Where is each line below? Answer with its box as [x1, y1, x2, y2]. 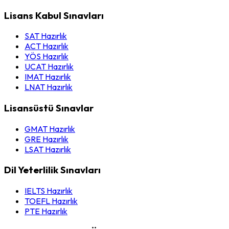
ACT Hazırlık [25, 41, 68, 52]
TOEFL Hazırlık [25, 196, 78, 207]
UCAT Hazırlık [25, 61, 74, 72]
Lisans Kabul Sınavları [4, 9, 104, 21]
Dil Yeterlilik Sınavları [4, 164, 101, 176]
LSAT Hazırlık [25, 144, 71, 154]
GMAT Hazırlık [25, 123, 75, 134]
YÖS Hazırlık [25, 51, 68, 62]
